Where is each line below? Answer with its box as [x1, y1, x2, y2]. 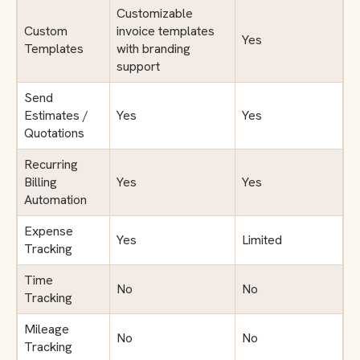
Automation [24, 190, 87, 208]
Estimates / [24, 106, 88, 124]
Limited [242, 231, 282, 248]
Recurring [24, 155, 78, 173]
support [117, 57, 160, 75]
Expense [24, 222, 73, 239]
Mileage [24, 320, 69, 337]
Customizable [117, 4, 193, 22]
